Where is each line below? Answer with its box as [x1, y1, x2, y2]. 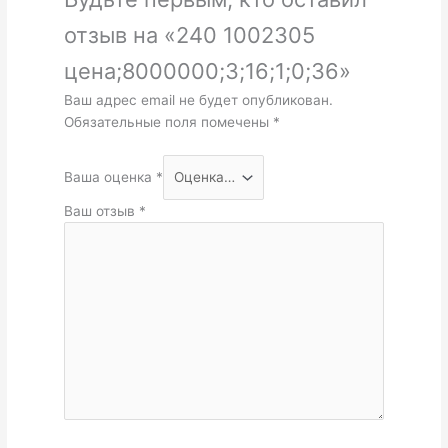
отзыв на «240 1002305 [63, 22, 315, 49]
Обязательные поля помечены [63, 114, 273, 131]
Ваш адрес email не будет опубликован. [63, 92, 333, 109]
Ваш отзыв [63, 202, 139, 219]
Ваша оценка [63, 169, 156, 186]
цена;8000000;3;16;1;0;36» [63, 58, 351, 85]
